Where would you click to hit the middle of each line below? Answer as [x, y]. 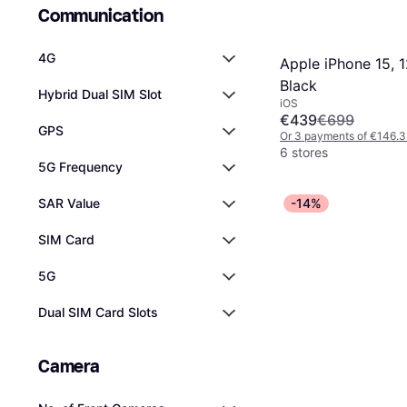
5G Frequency [80, 167]
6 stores [304, 153]
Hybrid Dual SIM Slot [100, 94]
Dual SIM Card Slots [98, 312]
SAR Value [69, 203]
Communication [101, 15]
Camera [69, 366]
